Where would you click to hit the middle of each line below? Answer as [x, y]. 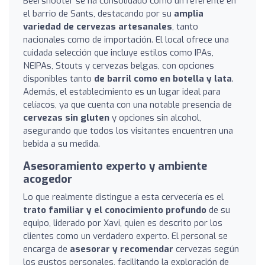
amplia [189, 13]
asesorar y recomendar [122, 249]
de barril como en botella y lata [163, 78]
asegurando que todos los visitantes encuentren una [128, 130]
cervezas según [206, 249]
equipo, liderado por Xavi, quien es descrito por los [123, 223]
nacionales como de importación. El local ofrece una [126, 39]
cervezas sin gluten [66, 117]
